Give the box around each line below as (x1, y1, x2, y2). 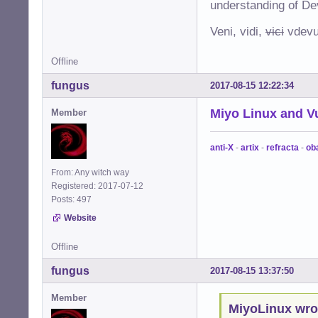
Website (64, 213, 97, 224)
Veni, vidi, (210, 25, 265, 39)
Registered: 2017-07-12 (51, 181, 143, 192)
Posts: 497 (51, 194, 96, 205)
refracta (266, 143, 299, 153)
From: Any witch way (51, 168, 129, 178)
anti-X (210, 143, 234, 153)
